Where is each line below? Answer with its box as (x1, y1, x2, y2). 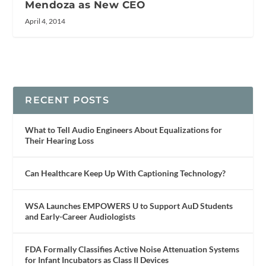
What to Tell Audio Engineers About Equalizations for (25, 125, 223, 135)
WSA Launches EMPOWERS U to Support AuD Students (25, 201, 233, 211)
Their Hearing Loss (25, 135, 94, 146)
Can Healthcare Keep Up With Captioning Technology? (25, 168, 226, 179)
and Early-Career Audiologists (25, 211, 136, 222)
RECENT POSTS (25, 94, 109, 106)
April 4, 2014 (25, 17, 66, 26)
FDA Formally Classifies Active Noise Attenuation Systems (25, 244, 240, 255)
